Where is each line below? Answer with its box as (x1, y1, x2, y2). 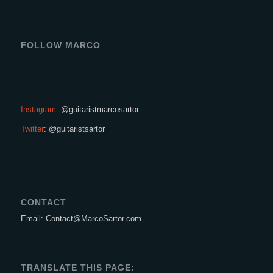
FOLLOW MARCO (20, 40, 101, 50)
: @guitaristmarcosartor (55, 104, 139, 114)
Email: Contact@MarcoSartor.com (20, 214, 141, 224)
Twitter (20, 124, 44, 133)
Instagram (20, 104, 56, 114)
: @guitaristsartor (43, 124, 105, 133)
